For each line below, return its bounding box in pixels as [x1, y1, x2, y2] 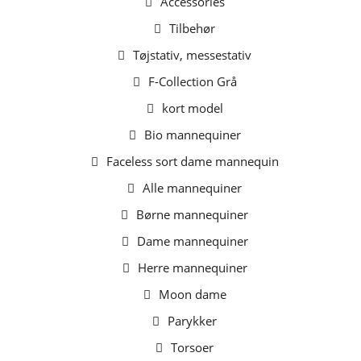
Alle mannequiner [143, 180, 242, 196]
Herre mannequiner [137, 259, 247, 276]
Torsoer [171, 339, 214, 355]
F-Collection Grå [147, 73, 237, 89]
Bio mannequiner [143, 127, 241, 143]
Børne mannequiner [136, 206, 248, 222]
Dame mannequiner [136, 233, 248, 249]
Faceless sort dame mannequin [106, 153, 279, 169]
